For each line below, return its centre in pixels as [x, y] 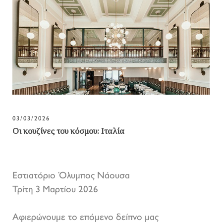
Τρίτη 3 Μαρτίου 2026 [55, 190]
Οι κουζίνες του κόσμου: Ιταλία [68, 131]
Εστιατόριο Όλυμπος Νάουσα [72, 176]
